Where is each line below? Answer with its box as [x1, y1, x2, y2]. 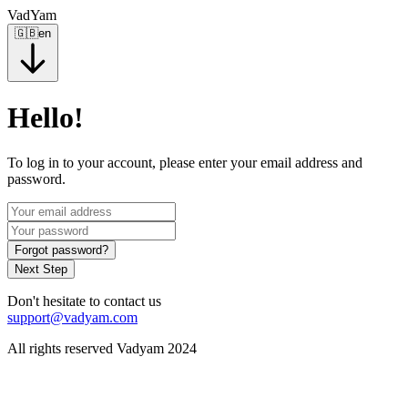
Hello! [7, 101, 84, 135]
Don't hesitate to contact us [7, 292, 161, 309]
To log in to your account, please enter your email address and [7, 154, 362, 170]
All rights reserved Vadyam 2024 [7, 340, 197, 356]
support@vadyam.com [7, 309, 138, 325]
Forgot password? [15, 242, 108, 257]
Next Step [15, 261, 67, 276]
